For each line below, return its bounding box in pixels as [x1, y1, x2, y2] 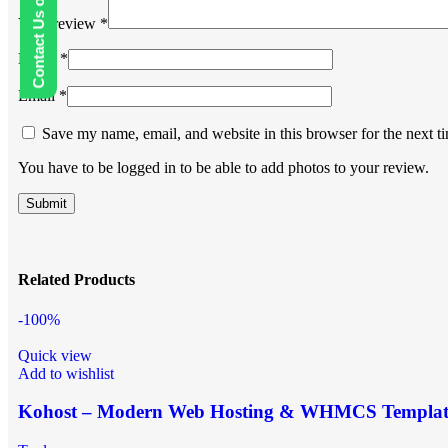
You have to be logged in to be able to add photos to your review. [18, 159, 429, 177]
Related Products [18, 271, 135, 289]
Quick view [18, 346, 92, 364]
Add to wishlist [18, 364, 114, 382]
